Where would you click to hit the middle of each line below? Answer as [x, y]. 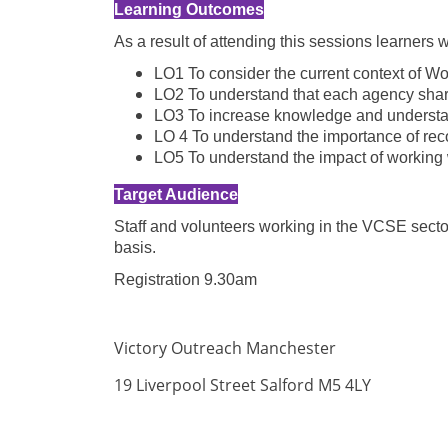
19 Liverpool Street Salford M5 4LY [242, 385]
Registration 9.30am [187, 279]
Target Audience [176, 194]
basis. [137, 247]
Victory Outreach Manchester [227, 348]
